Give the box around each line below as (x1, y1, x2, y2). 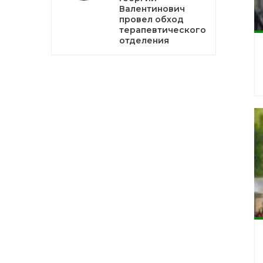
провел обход (119, 14, 184, 25)
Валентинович (119, 4, 185, 14)
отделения (119, 35, 169, 46)
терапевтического (119, 25, 206, 35)
